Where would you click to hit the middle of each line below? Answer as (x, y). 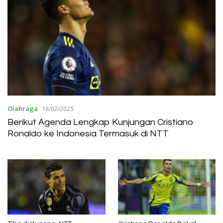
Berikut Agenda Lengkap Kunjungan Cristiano (100, 122)
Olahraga (23, 109)
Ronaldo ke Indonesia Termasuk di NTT (88, 134)
